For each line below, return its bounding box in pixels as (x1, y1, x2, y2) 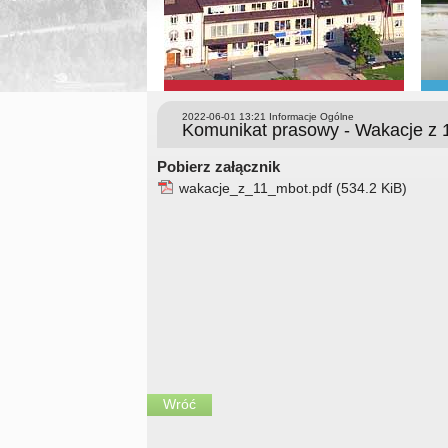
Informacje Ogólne (266, 111, 354, 122)
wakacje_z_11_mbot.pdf (179, 180, 336, 197)
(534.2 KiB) (336, 180, 407, 197)
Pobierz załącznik (157, 158, 280, 176)
